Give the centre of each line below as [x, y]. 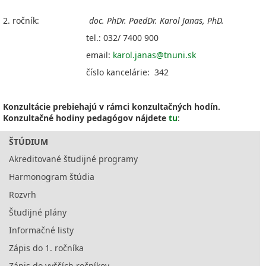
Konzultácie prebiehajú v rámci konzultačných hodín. [112, 107]
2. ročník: [45, 20]
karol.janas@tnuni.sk [154, 55]
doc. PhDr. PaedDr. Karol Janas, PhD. [155, 20]
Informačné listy [41, 230]
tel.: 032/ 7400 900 [81, 38]
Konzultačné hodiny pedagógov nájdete [85, 118]
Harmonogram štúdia [52, 177]
